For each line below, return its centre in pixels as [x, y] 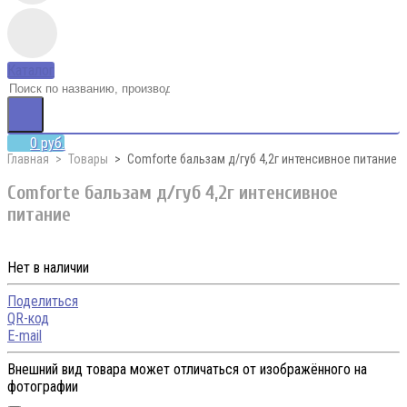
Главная [28, 159]
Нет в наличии [48, 267]
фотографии [43, 386]
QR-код [28, 318]
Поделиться [43, 301]
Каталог [31, 70]
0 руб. [47, 143]
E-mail [25, 335]
